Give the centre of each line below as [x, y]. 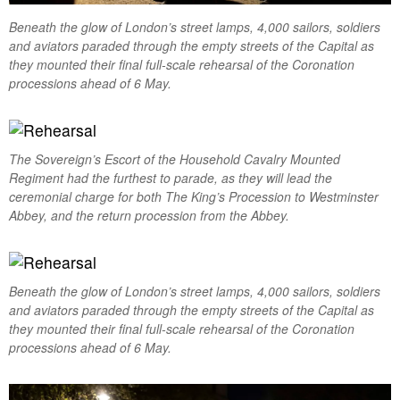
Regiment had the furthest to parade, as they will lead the [171, 178]
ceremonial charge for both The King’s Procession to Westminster [194, 197]
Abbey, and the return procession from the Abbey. [149, 216]
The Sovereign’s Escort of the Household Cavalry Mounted [175, 159]
